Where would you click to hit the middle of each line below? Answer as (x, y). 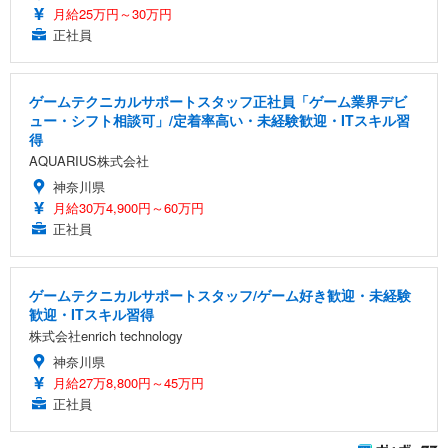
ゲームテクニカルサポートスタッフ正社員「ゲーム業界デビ (218, 101)
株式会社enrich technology (106, 336)
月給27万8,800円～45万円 (128, 383)
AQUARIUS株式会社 (89, 161)
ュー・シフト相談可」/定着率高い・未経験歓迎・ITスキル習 (219, 120)
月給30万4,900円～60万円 (128, 208)
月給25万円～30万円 (112, 14)
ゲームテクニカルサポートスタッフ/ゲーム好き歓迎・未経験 (220, 295)
